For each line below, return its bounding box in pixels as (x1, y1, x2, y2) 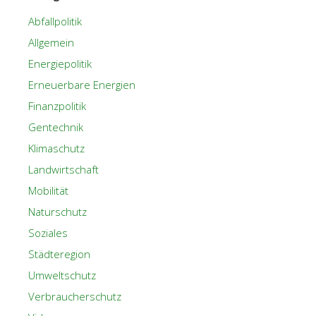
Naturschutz (28, 205, 87, 219)
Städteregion (28, 247, 90, 262)
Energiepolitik (28, 56, 92, 71)
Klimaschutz (28, 141, 85, 156)
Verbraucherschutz (28, 289, 121, 304)
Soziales (28, 226, 68, 241)
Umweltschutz (28, 268, 96, 283)
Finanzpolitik (28, 99, 86, 114)
